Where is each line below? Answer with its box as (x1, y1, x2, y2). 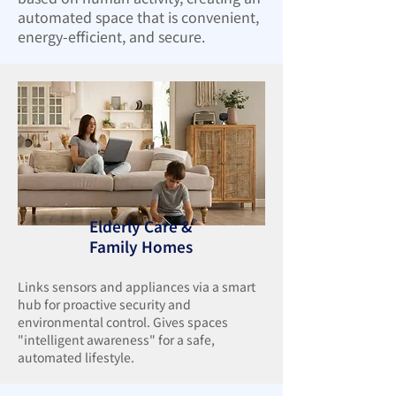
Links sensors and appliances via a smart (18, 278, 255, 295)
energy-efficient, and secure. (18, 26, 205, 47)
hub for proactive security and (18, 295, 191, 313)
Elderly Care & (89, 215, 192, 237)
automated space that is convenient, (18, 6, 259, 27)
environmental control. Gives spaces (18, 313, 228, 331)
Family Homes (88, 235, 193, 257)
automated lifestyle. (18, 348, 134, 366)
